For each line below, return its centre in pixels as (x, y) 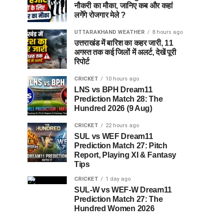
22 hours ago (122, 125)
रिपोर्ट (82, 61)
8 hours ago (167, 32)
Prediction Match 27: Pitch (121, 145)
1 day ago (118, 179)
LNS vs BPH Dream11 (113, 89)
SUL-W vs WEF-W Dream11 (123, 190)
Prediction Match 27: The (119, 199)
